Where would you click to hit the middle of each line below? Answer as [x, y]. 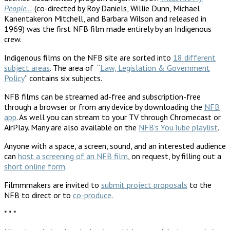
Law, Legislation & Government [155, 68]
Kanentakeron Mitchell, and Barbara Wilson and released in [105, 18]
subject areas [27, 68]
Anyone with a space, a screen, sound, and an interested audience [115, 146]
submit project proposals [144, 185]
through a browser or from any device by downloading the [104, 107]
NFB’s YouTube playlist [178, 127]
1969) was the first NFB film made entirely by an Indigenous [108, 28]
